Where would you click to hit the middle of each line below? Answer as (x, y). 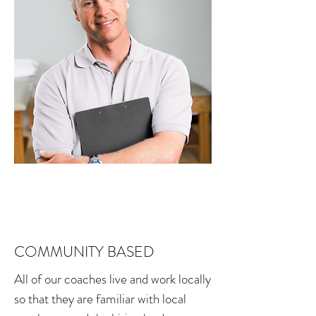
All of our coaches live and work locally (113, 279)
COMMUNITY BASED (84, 252)
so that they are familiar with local (100, 299)
